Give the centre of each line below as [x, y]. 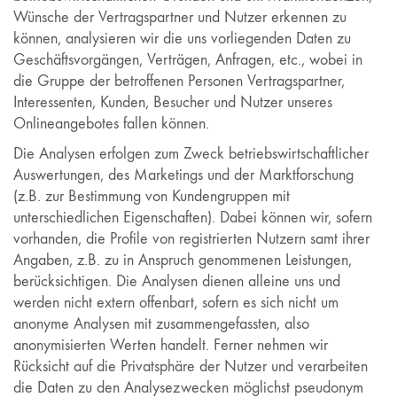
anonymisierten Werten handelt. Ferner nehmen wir [171, 345]
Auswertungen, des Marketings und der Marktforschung [183, 175]
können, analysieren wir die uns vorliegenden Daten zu [182, 39]
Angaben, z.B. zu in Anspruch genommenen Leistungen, [183, 260]
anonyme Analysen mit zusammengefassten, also [161, 323]
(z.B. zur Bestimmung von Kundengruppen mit [152, 196]
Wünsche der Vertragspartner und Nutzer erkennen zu [180, 17]
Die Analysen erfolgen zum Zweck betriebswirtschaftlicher [191, 153]
